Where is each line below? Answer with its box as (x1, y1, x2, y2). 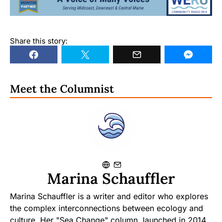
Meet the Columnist (10, 81, 114, 96)
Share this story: (10, 36, 67, 46)
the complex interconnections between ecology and (10, 203, 203, 213)
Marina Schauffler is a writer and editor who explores (10, 191, 208, 201)
